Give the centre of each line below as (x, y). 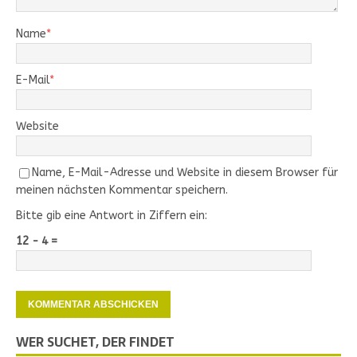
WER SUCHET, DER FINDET (95, 342)
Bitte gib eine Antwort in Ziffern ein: (112, 216)
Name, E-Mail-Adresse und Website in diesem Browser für (185, 173)
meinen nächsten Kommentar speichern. (122, 190)
